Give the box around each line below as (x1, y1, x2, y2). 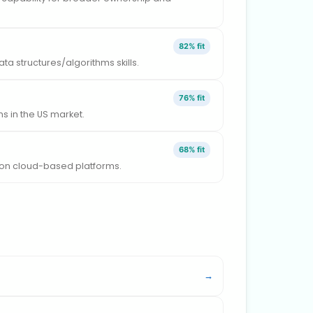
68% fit (179, 144, 205, 154)
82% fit (179, 41, 205, 51)
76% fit (179, 92, 205, 103)
